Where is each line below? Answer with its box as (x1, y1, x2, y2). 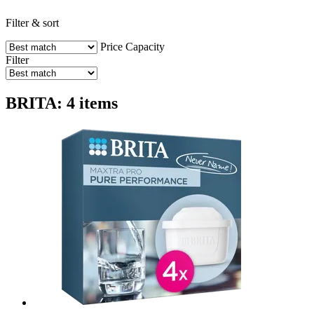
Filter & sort (6, 16, 59, 29)
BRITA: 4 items (6, 93, 118, 112)
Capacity (125, 40, 165, 53)
